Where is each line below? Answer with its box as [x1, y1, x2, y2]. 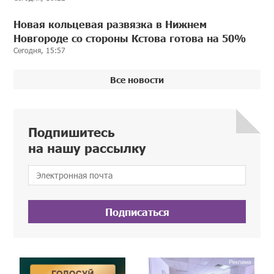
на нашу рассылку [28, 139, 147, 156]
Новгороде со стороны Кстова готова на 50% [13, 32, 246, 45]
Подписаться [105, 206, 169, 218]
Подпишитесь [28, 124, 116, 140]
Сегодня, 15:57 [13, 45, 66, 56]
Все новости [110, 74, 164, 86]
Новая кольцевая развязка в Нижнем [13, 18, 207, 31]
